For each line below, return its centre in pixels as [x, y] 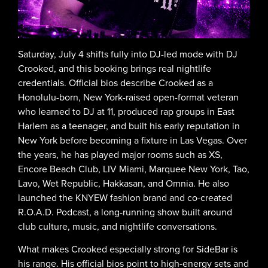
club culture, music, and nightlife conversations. [118, 226]
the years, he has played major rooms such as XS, [120, 154]
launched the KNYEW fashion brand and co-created [125, 197]
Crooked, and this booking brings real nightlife [115, 68]
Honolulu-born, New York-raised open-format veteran [128, 97]
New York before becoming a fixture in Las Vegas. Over [133, 140]
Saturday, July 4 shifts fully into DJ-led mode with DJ [128, 54]
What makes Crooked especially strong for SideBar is [128, 249]
